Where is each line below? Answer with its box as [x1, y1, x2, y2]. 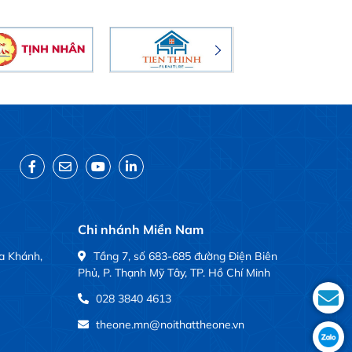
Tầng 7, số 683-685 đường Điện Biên [93, 249, 277, 264]
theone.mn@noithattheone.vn [95, 317, 244, 332]
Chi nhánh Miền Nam [77, 222, 203, 238]
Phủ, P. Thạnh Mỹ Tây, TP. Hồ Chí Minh [77, 266, 270, 280]
